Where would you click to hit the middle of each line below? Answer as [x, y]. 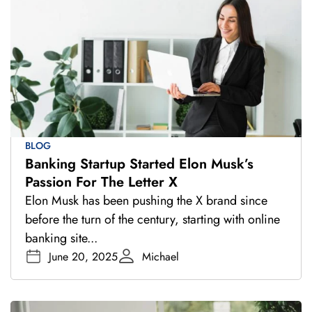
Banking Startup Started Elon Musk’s [139, 164]
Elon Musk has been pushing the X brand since [146, 200]
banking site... [61, 238]
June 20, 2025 [83, 256]
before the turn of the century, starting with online [153, 219]
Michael [161, 256]
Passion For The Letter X [101, 182]
